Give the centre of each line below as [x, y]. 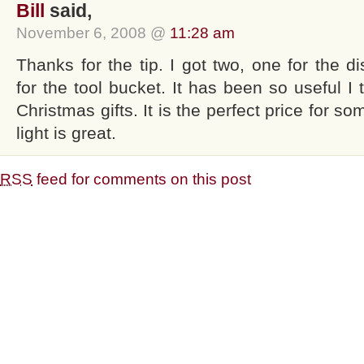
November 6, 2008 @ [93, 32]
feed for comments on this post [142, 179]
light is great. [66, 132]
